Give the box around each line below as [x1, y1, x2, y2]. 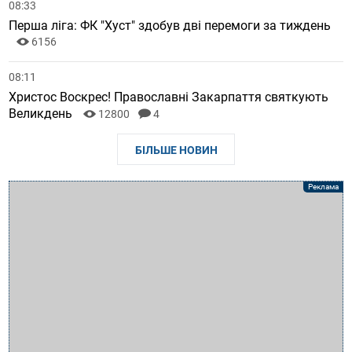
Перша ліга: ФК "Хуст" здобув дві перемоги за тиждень [9, 18, 332, 34]
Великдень [9, 106, 76, 122]
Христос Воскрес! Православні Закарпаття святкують [9, 90, 329, 105]
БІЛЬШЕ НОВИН [134, 144, 218, 157]
